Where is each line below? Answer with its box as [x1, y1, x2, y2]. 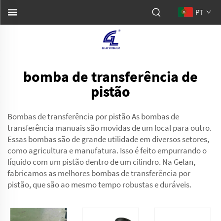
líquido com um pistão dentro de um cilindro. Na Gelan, [7, 156, 195, 167]
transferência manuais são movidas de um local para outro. [7, 122, 212, 133]
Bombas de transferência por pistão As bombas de [7, 111, 179, 122]
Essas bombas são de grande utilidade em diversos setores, [7, 134, 209, 145]
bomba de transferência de [23, 67, 198, 86]
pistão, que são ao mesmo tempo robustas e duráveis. [7, 179, 191, 190]
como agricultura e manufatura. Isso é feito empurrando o [7, 145, 207, 156]
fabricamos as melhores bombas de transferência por [7, 168, 190, 179]
